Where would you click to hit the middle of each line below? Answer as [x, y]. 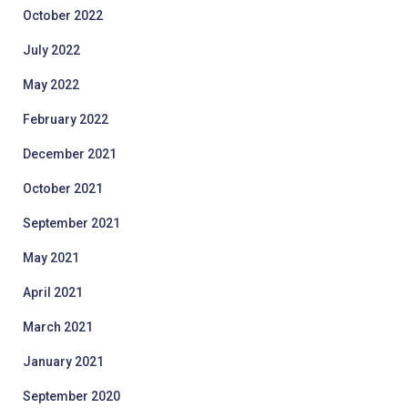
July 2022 [51, 50]
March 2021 [58, 327]
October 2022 [63, 15]
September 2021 [71, 223]
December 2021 [70, 154]
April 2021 [53, 292]
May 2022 [51, 85]
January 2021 [63, 362]
